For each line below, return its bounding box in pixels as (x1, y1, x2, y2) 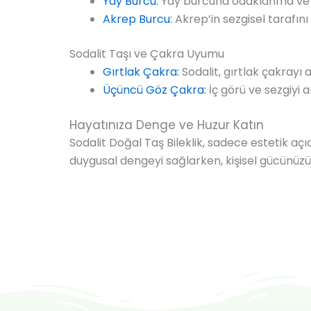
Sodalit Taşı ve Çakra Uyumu (69, 45, 224, 62)
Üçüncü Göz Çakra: (103, 81, 206, 98)
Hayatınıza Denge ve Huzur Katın (69, 116, 264, 133)
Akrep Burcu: (103, 10, 172, 27)
